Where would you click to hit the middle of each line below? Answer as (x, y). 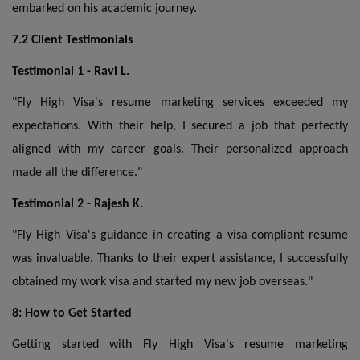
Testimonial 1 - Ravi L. (71, 71)
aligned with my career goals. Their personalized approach (180, 149)
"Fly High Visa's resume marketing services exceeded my (180, 102)
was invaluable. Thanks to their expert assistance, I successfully (180, 258)
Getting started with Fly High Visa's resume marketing (180, 344)
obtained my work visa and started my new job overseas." (162, 282)
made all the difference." (77, 172)
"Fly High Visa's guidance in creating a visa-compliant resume (180, 235)
